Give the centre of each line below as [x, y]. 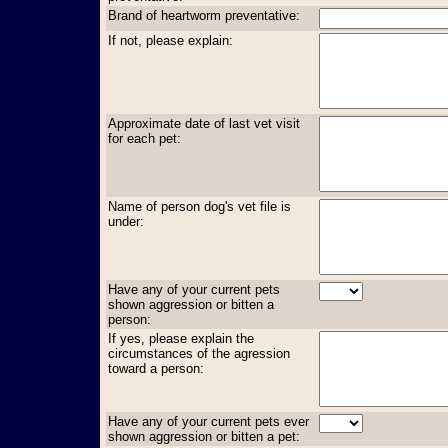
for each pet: [144, 138]
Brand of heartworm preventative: [204, 15]
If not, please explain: [170, 40]
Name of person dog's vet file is [199, 206]
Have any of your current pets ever [208, 421]
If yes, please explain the [181, 338]
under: [126, 221]
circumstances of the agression [199, 353]
